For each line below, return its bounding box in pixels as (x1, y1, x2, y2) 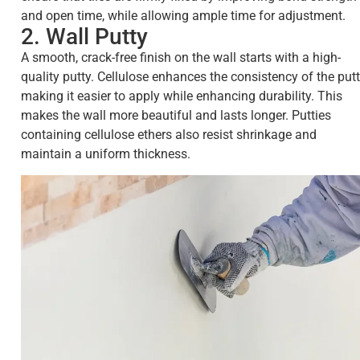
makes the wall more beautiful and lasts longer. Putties (21, 107, 331, 123)
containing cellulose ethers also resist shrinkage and (21, 126, 317, 142)
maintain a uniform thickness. (21, 145, 190, 162)
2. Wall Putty (21, 22, 148, 50)
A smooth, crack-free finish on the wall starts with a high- (21, 49, 341, 65)
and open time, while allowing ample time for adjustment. (21, 7, 346, 23)
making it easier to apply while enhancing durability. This (21, 88, 342, 104)
